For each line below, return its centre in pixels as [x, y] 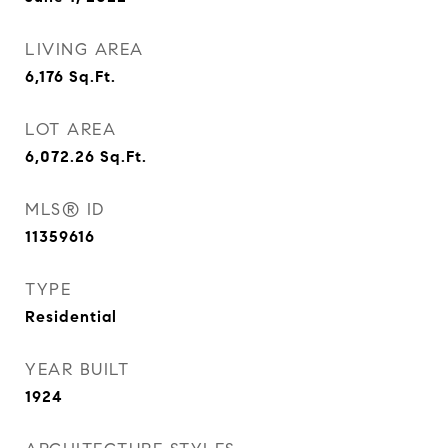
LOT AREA [70, 129]
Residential [71, 316]
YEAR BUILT [77, 369]
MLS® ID [65, 209]
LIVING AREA [84, 49]
